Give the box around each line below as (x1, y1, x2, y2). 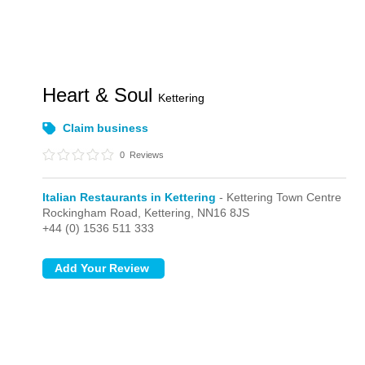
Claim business (63, 121, 149, 134)
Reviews (127, 150, 165, 160)
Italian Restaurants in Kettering (42, 191, 217, 204)
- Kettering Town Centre (216, 191, 342, 204)
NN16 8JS (197, 206, 250, 219)
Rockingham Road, (42, 206, 145, 219)
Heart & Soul (42, 84, 159, 106)
